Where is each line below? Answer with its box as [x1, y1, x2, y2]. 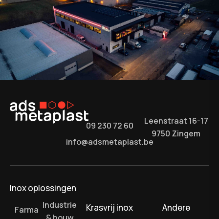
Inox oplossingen [10, 182, 76, 194]
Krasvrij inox [86, 202, 133, 214]
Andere [162, 202, 190, 214]
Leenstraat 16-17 [144, 115, 208, 127]
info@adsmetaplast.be [66, 136, 153, 148]
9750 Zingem [152, 128, 200, 139]
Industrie [43, 199, 77, 211]
